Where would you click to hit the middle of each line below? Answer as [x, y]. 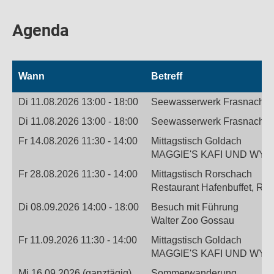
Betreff [167, 76]
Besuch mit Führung [195, 207]
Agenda [43, 31]
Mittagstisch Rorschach [202, 174]
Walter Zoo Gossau [193, 220]
